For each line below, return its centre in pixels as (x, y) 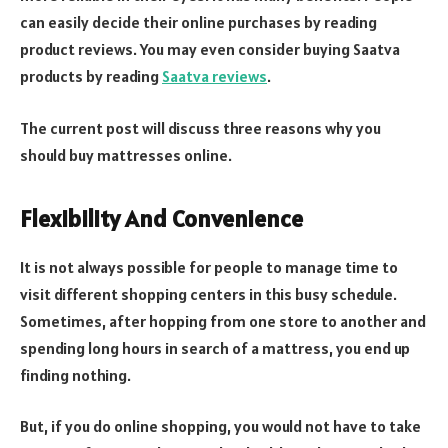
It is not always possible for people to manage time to (209, 266)
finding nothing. (75, 374)
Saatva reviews (214, 76)
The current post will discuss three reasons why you (200, 127)
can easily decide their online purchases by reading (198, 22)
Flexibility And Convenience (161, 218)
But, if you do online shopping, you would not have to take (220, 426)
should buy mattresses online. (126, 154)
